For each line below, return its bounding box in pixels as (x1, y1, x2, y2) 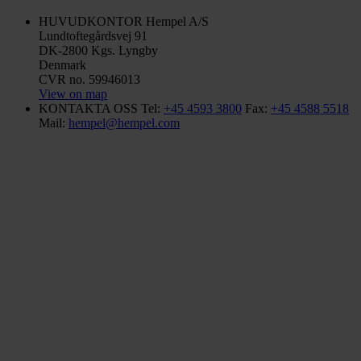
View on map (39, 86, 107, 101)
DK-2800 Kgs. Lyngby (39, 43, 158, 57)
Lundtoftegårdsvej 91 (39, 28, 147, 43)
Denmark (39, 57, 86, 72)
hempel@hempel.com (68, 115, 180, 130)
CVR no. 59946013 (39, 72, 140, 86)
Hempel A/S (143, 14, 209, 28)
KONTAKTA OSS (39, 101, 138, 115)
